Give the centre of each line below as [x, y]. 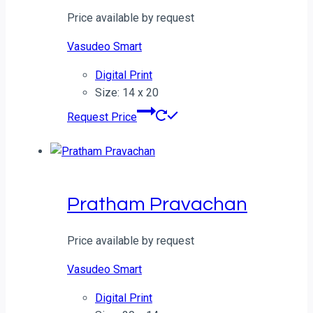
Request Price [102, 117]
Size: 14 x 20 [127, 93]
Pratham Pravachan [157, 205]
